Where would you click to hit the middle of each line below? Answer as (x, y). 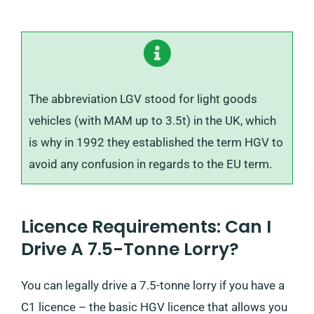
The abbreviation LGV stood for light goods (143, 98)
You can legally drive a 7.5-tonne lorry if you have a (153, 285)
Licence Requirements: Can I (146, 226)
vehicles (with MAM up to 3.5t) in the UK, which (152, 120)
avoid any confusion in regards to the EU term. (150, 164)
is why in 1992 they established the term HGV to (156, 142)
